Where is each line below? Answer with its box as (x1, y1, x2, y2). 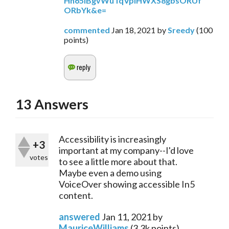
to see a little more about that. (59, 156, 177, 168)
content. (59, 190, 93, 201)
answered (59, 211, 100, 223)
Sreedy (168, 25, 195, 35)
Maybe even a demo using (59, 167, 162, 179)
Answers (32, 96, 88, 113)
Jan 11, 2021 (102, 211, 151, 223)
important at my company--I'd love (59, 145, 194, 156)
